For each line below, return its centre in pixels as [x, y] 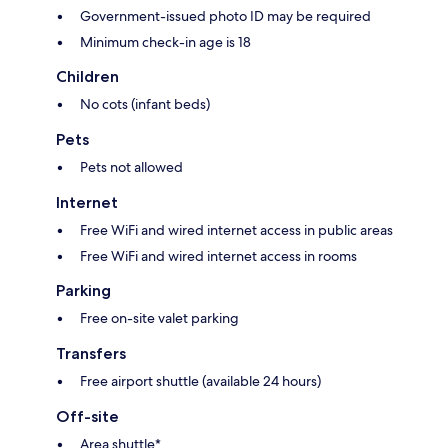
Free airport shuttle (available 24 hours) [200, 381]
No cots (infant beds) [145, 104]
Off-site [87, 417]
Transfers [91, 354]
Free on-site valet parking [159, 318]
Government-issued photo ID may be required [225, 16]
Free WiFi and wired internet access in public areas [236, 230]
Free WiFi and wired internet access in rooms [218, 256]
